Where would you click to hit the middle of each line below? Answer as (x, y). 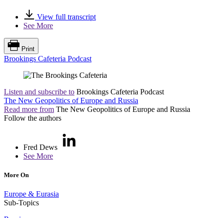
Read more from (29, 109)
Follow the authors (33, 118)
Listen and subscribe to (39, 91)
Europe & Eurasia (31, 194)
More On (16, 175)
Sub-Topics (21, 202)
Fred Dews (40, 147)
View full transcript (65, 17)
